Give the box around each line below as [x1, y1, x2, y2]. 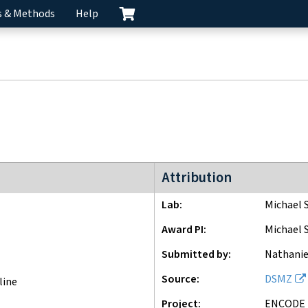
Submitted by [162, 247, 228, 262]
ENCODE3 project [155, 163, 237, 177]
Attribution [162, 168, 232, 187]
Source [162, 272, 197, 287]
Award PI [162, 223, 203, 237]
